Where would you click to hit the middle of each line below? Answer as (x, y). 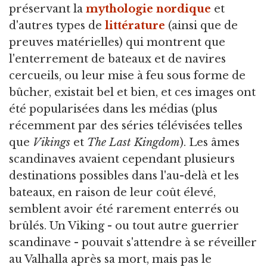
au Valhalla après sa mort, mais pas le (110, 259)
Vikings (52, 142)
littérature (135, 26)
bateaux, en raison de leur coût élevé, (112, 193)
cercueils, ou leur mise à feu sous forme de (127, 76)
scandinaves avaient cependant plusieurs (122, 159)
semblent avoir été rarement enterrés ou (124, 209)
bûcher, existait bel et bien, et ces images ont (132, 92)
